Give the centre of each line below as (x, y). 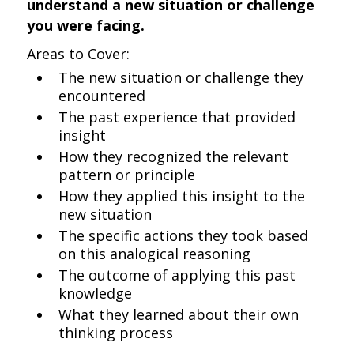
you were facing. (86, 25)
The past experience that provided (177, 117)
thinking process (116, 333)
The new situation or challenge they (181, 77)
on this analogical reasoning (155, 254)
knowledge (96, 293)
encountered (102, 96)
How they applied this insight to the (182, 196)
